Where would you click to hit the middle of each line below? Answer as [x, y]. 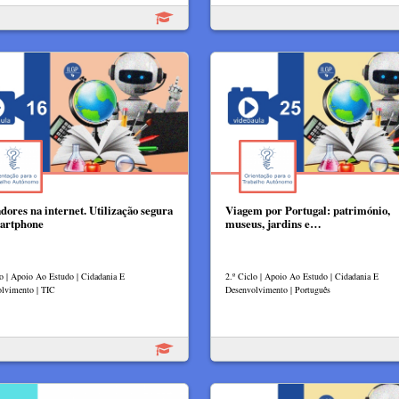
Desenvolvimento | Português [278, 290]
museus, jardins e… [273, 224]
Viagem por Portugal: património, [308, 211]
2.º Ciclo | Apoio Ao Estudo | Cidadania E [302, 277]
